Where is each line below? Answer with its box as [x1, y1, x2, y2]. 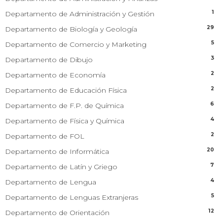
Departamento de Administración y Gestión [5, 9, 154, 18]
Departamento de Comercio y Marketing [5, 39, 147, 49]
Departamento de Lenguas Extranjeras [5, 192, 138, 202]
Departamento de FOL [5, 131, 84, 141]
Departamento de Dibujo [5, 55, 93, 64]
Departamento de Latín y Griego [5, 162, 117, 171]
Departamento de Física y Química [5, 116, 124, 125]
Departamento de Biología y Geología [5, 24, 137, 34]
